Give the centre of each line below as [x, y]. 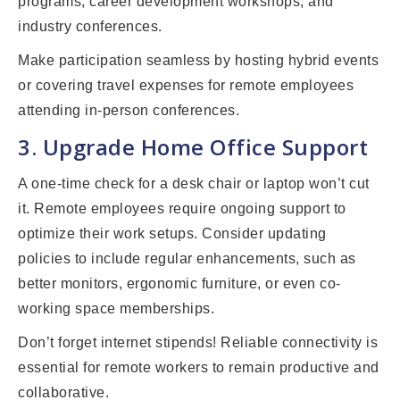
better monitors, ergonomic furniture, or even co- [179, 284]
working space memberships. [116, 309]
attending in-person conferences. [129, 111]
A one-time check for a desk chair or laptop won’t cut [194, 184]
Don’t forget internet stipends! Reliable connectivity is [198, 343]
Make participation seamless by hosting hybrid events [198, 61]
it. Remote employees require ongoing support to [182, 209]
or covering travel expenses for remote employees [186, 86]
